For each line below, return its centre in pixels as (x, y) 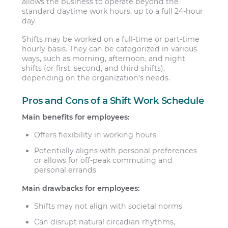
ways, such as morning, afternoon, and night (104, 58)
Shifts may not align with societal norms (108, 206)
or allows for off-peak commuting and (104, 161)
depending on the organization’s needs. (96, 78)
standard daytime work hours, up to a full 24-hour (113, 11)
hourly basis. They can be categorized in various (110, 49)
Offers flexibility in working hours (95, 135)
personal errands (65, 170)
